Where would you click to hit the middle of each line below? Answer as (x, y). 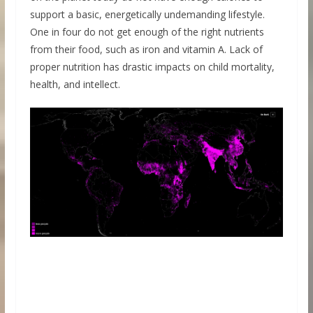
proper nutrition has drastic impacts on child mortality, (152, 66)
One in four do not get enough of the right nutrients (147, 31)
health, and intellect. (75, 84)
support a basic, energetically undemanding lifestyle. (147, 14)
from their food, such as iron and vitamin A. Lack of (146, 49)
